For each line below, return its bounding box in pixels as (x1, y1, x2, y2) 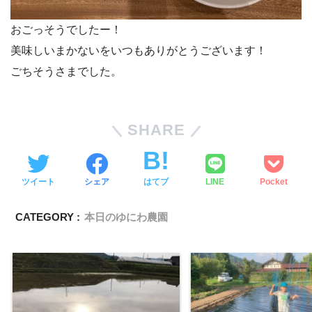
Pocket (260, 176, 288, 187)
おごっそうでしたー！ (10, 23, 122, 36)
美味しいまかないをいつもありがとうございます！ (10, 44, 267, 56)
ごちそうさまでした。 (10, 65, 122, 77)
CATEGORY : (15, 210, 81, 223)
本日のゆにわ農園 (84, 210, 169, 223)
